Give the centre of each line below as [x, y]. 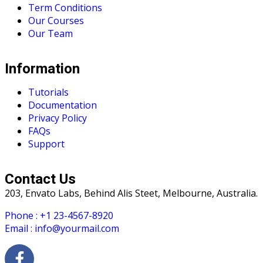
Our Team [50, 33]
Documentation [63, 105]
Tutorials [48, 92]
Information [42, 69]
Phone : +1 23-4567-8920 [59, 215]
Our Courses [56, 20]
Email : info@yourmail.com [62, 228]
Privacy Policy [58, 118]
